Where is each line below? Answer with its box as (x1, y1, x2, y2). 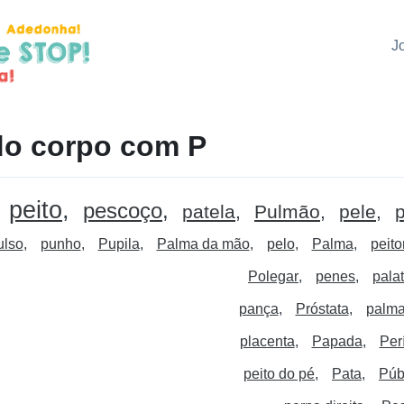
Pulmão (254, 201, 320, 223)
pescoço (83, 198, 162, 224)
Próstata (295, 301, 349, 317)
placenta (239, 334, 295, 350)
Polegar (248, 269, 298, 285)
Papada (311, 334, 363, 350)
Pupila (97, 236, 140, 252)
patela (182, 201, 235, 223)
